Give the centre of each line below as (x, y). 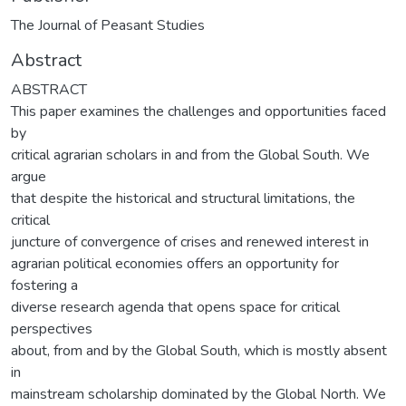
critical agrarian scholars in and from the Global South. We (190, 155)
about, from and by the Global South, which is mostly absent (199, 350)
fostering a (44, 285)
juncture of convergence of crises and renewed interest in (190, 242)
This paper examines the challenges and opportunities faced (198, 111)
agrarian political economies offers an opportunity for (175, 263)
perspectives (52, 329)
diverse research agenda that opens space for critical (175, 307)
